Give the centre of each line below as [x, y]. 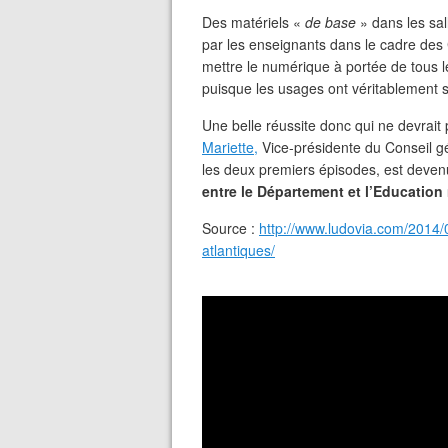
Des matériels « [253, 22]
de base [332, 22]
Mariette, [230, 147]
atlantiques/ [238, 250]
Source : [230, 228]
